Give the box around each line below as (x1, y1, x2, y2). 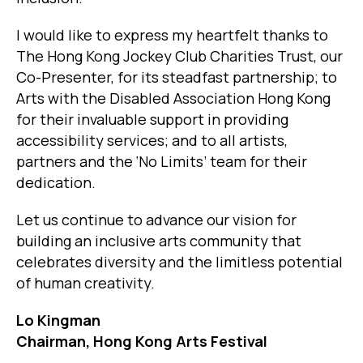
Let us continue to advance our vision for (16, 210, 297, 230)
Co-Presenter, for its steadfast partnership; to (16, 67, 337, 88)
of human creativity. (16, 273, 155, 293)
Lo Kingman (16, 310, 100, 331)
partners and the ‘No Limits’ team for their (16, 152, 307, 172)
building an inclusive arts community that (16, 231, 301, 251)
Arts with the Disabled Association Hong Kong (16, 88, 331, 109)
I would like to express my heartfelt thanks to (16, 25, 328, 45)
